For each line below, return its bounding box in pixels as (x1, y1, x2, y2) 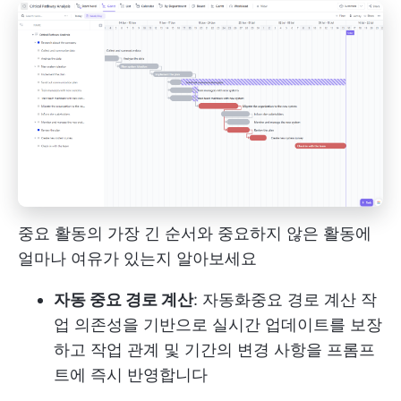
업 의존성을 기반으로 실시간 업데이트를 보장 (54, 314, 382, 334)
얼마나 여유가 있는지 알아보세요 (18, 248, 257, 268)
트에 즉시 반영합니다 (54, 364, 208, 384)
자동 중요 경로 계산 (54, 289, 193, 309)
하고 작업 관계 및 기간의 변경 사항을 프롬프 (54, 339, 375, 359)
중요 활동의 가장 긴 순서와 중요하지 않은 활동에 (18, 223, 371, 243)
